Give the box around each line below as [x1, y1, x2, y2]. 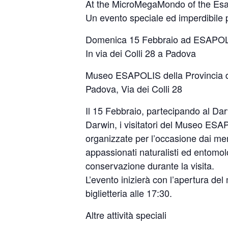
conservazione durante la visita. [85, 159, 214, 172]
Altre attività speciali [85, 208, 166, 221]
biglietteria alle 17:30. [85, 186, 172, 199]
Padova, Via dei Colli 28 [85, 82, 182, 95]
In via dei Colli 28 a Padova [85, 46, 196, 60]
